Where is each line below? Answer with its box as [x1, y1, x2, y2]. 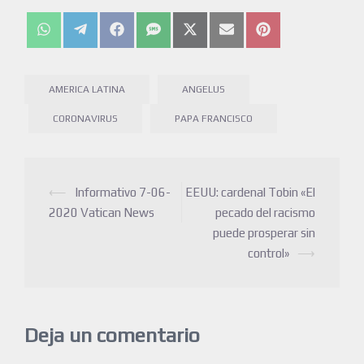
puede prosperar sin [213, 226, 315, 240]
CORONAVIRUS [53, 113, 118, 125]
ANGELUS [182, 84, 225, 96]
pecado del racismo [215, 206, 315, 220]
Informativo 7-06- [75, 185, 171, 200]
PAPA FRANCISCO [175, 113, 253, 125]
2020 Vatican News [49, 206, 154, 220]
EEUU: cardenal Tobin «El [185, 185, 315, 200]
